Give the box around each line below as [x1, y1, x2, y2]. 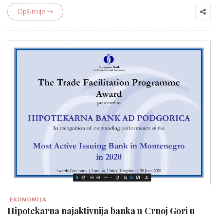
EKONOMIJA [10, 196, 47, 203]
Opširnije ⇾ [18, 8, 53, 16]
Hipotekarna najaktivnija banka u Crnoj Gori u [7, 204, 195, 217]
